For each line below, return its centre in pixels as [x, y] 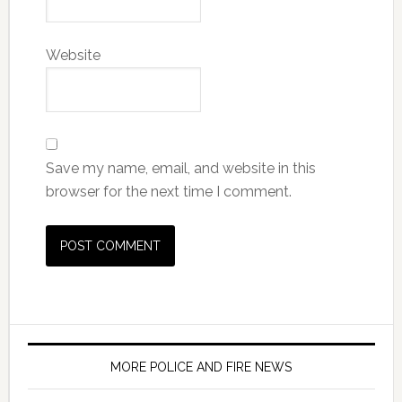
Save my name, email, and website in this [180, 168]
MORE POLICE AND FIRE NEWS [201, 367]
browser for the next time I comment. [168, 192]
